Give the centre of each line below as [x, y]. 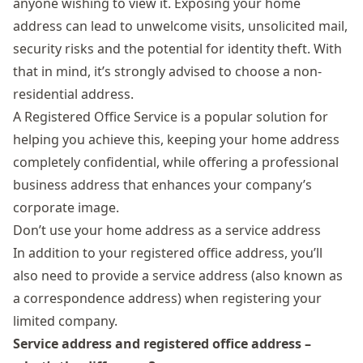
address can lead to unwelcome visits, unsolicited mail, [180, 26]
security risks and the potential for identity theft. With [177, 49]
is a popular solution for [253, 117]
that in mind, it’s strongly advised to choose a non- [167, 71]
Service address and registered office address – [162, 344]
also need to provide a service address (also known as [178, 275]
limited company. [65, 321]
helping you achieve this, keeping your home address [176, 139]
